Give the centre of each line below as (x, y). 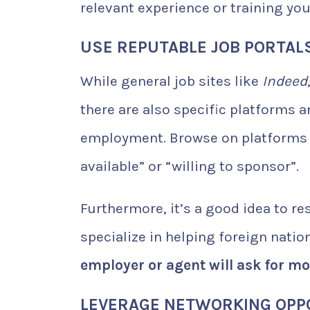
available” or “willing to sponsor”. (190, 166)
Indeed (285, 81)
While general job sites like (171, 81)
